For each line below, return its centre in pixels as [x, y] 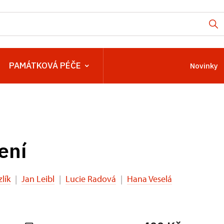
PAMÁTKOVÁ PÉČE [45, 65]
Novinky [204, 66]
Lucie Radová [91, 179]
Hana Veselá [149, 179]
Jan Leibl [38, 179]
